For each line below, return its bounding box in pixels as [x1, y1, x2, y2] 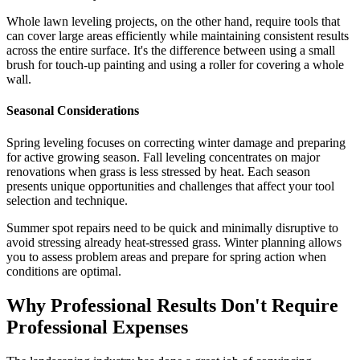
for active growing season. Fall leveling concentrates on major [6, 149, 320, 164]
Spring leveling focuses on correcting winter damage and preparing [6, 135, 346, 149]
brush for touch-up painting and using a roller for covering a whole [6, 58, 344, 72]
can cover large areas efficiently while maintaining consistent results [6, 29, 349, 43]
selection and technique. [6, 193, 128, 207]
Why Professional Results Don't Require [6, 294, 338, 316]
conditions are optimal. [6, 264, 121, 278]
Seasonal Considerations [6, 104, 139, 118]
